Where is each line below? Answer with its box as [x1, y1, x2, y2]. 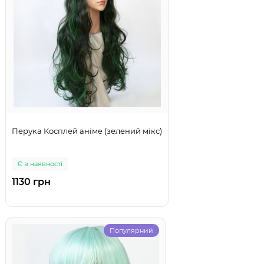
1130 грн [12, 176, 51, 188]
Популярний [110, 226, 153, 235]
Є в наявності [18, 160, 62, 169]
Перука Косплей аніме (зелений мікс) [12, 126, 162, 136]
